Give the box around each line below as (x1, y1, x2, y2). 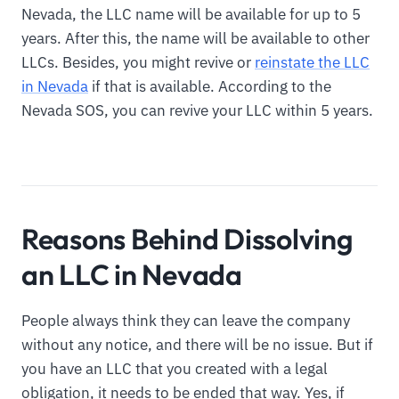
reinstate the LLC (255, 52, 370, 72)
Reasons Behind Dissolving (21, 220, 354, 256)
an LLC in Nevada (21, 256, 242, 292)
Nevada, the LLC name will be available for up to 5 (21, 4, 361, 24)
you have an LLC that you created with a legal (21, 358, 328, 379)
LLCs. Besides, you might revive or (21, 52, 255, 72)
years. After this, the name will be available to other (21, 28, 370, 48)
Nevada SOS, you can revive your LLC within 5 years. (21, 100, 373, 120)
